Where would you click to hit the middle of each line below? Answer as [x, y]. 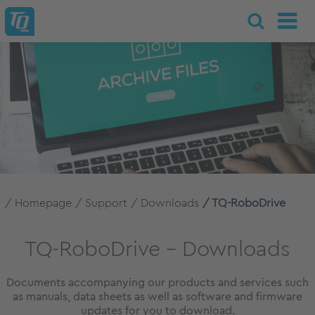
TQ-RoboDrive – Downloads [157, 250]
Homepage [43, 203]
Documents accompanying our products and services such [157, 283]
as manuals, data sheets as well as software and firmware [157, 297]
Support [106, 203]
